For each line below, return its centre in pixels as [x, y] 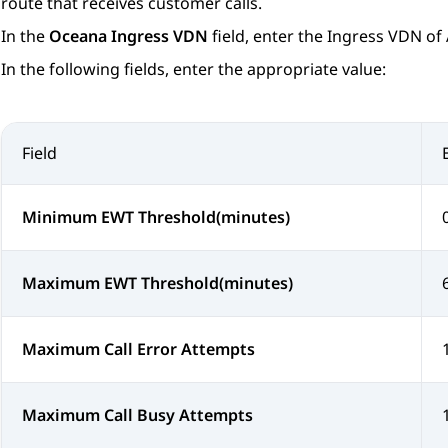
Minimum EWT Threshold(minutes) [156, 217]
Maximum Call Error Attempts [138, 349]
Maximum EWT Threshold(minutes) [157, 283]
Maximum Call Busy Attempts [137, 415]
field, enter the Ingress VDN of [327, 36]
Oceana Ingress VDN [128, 36]
